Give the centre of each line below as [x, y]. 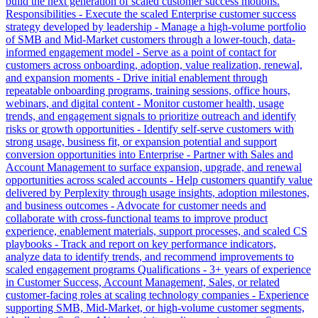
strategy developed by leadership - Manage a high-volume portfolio [156, 26]
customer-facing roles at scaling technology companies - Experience [157, 295]
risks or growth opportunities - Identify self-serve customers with [150, 128]
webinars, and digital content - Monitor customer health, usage [145, 103]
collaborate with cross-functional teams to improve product [137, 218]
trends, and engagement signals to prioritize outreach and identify [151, 116]
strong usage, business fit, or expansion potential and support [141, 141]
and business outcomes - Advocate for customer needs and [136, 205]
